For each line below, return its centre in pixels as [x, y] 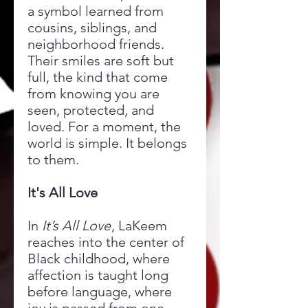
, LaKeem [139, 225]
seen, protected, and [91, 110]
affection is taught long [98, 275]
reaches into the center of [106, 242]
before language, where [100, 291]
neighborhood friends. [96, 44]
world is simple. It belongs [107, 143]
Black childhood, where [99, 258]
